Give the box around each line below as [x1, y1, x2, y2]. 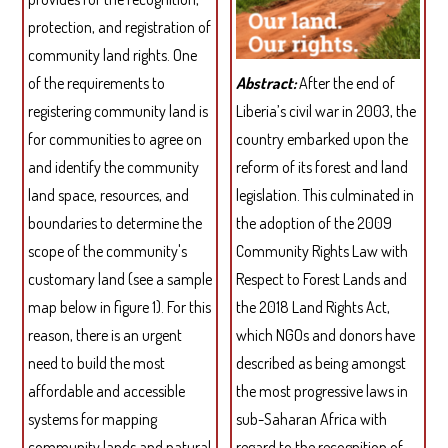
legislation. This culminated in [235, 185, 414, 206]
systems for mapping [27, 409, 157, 430]
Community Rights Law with [235, 241, 408, 262]
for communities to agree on [27, 129, 202, 150]
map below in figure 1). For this [27, 297, 211, 318]
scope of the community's [27, 241, 187, 262]
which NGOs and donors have [235, 325, 415, 346]
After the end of [298, 73, 395, 94]
